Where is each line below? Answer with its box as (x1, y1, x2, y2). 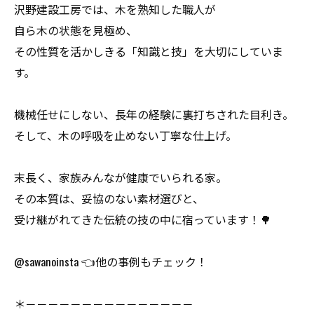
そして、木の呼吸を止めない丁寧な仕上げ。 (14, 127, 237, 144)
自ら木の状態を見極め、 (14, 22, 137, 39)
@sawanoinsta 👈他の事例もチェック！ (14, 253, 207, 271)
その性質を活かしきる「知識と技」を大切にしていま (14, 43, 283, 60)
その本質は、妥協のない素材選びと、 (14, 190, 204, 207)
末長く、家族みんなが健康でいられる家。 (14, 169, 227, 186)
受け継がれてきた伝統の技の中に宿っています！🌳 (14, 211, 271, 228)
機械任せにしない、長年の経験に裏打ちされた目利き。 (14, 106, 294, 123)
